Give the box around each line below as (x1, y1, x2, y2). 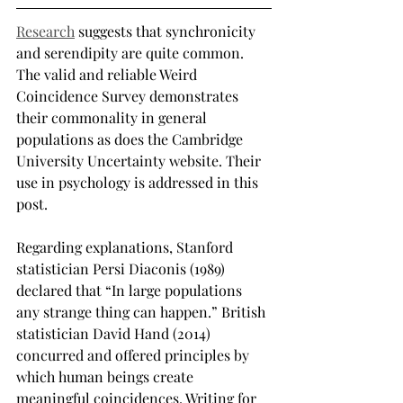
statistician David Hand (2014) (16, 324, 214, 343)
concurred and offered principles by (16, 345, 253, 364)
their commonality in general (16, 108, 210, 127)
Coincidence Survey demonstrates (16, 86, 242, 105)
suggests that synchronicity (75, 22, 259, 40)
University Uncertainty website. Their (16, 151, 264, 170)
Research (16, 22, 75, 40)
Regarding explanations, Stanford (16, 237, 237, 256)
